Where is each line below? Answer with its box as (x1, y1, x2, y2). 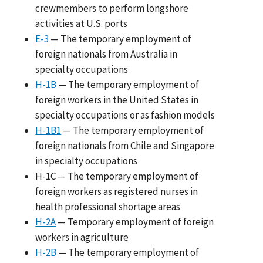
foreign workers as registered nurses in (35, 184, 198, 198)
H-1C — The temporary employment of (35, 169, 199, 183)
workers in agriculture (35, 230, 129, 244)
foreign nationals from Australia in (35, 47, 178, 60)
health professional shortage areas (35, 200, 181, 213)
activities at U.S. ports (35, 16, 128, 30)
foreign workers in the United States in (35, 93, 199, 106)
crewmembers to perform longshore (35, 1, 189, 15)
